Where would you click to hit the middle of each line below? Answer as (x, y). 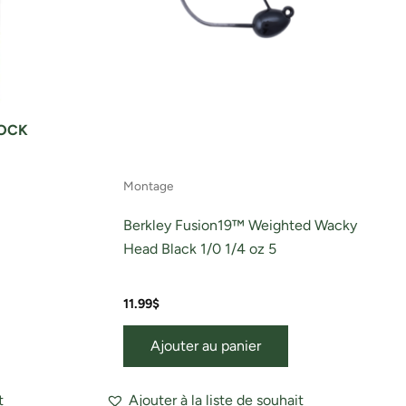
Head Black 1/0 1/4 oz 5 (200, 249)
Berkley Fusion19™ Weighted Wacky (241, 226)
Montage (149, 185)
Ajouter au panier (206, 346)
